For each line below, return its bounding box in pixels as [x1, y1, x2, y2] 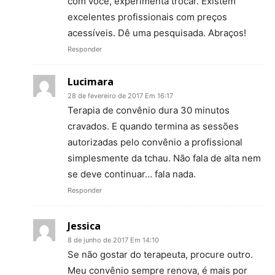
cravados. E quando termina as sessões [68, 120, 239, 133]
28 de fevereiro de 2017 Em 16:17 [68, 91, 173, 101]
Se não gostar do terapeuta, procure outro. [68, 249, 253, 261]
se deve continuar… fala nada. [68, 168, 196, 180]
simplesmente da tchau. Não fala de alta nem [68, 152, 261, 165]
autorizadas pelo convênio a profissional [68, 136, 242, 149]
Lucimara [68, 75, 114, 89]
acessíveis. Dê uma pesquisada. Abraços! [68, 27, 246, 39]
